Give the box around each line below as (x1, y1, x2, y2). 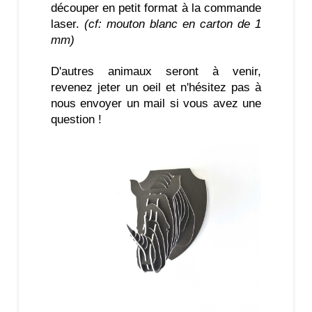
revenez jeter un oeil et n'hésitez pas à (50, 80, 262, 94)
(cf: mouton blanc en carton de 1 (79, 17, 262, 31)
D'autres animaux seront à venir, (50, 64, 262, 78)
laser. (50, 17, 79, 31)
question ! (50, 112, 102, 126)
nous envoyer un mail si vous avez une (50, 96, 262, 110)
